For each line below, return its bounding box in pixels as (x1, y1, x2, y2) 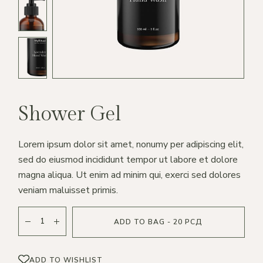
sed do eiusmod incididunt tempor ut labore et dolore (18, 153, 238, 166)
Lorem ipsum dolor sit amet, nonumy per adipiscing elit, (18, 138, 244, 151)
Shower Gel (18, 103, 121, 126)
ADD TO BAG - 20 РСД (114, 217, 203, 227)
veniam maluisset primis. (18, 184, 119, 197)
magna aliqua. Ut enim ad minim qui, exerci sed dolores (18, 168, 241, 181)
